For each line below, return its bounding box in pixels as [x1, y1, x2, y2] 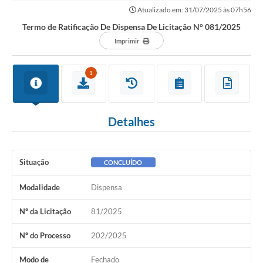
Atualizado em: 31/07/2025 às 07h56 [136, 5, 251, 15]
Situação [19, 157, 49, 167]
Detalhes [108, 114, 155, 129]
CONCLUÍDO [104, 159, 143, 167]
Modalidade [19, 183, 60, 193]
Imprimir [114, 37, 140, 45]
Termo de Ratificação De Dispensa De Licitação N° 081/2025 [22, 22, 241, 32]
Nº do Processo [19, 231, 70, 241]
